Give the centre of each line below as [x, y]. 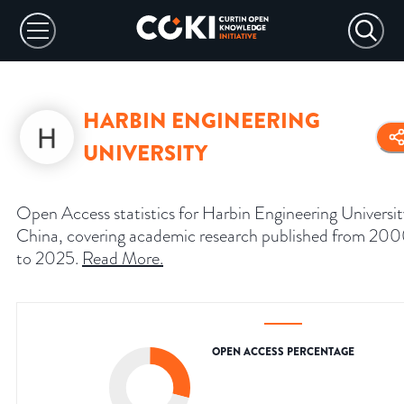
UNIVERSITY [145, 154]
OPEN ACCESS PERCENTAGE [283, 352]
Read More [121, 258]
